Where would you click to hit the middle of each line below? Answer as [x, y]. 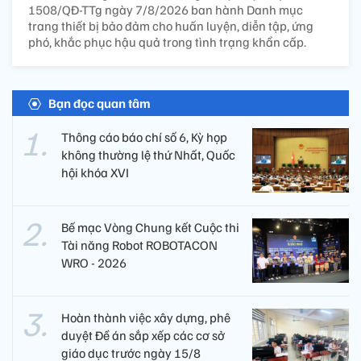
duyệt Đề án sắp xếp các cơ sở [143, 335]
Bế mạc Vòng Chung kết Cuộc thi [150, 227]
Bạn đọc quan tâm [100, 103]
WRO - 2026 [94, 262]
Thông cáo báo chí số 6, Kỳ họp [144, 137]
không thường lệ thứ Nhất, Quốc [148, 154]
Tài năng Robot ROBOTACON [139, 245]
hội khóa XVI [95, 172]
